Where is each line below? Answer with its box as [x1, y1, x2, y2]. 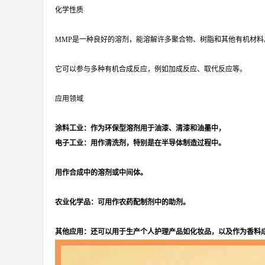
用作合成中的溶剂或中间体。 [55, 169, 147, 177]
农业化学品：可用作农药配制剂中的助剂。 [55, 198, 190, 206]
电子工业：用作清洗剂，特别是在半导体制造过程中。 [55, 139, 225, 147]
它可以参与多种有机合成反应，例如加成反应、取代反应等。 [55, 65, 247, 73]
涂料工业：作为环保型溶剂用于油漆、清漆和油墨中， [55, 124, 225, 132]
